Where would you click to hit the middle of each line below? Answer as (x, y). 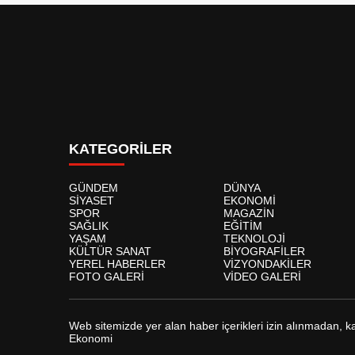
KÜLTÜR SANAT (110, 251)
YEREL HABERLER (117, 263)
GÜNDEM (94, 187)
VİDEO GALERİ (262, 276)
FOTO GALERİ (107, 276)
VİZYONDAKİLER (267, 263)
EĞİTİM (243, 225)
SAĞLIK (89, 225)
